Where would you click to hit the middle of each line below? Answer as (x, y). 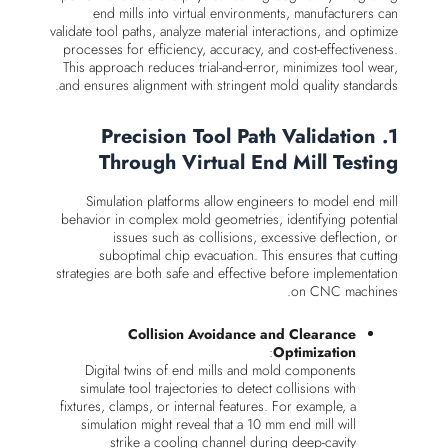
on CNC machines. (344, 291)
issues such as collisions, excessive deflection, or (255, 237)
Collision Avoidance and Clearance (242, 333)
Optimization (314, 351)
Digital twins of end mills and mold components (220, 369)
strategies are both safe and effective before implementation (227, 273)
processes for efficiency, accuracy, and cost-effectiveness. (230, 49)
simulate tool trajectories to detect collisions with (218, 387)
